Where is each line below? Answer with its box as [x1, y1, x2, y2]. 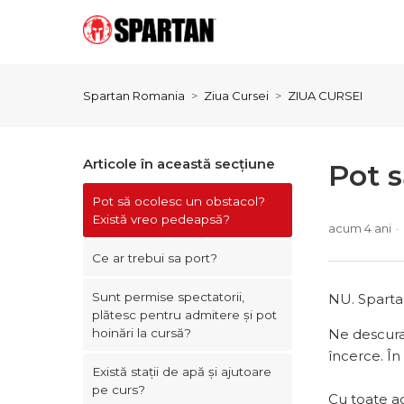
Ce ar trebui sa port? [92, 251, 217, 265]
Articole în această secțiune [83, 155, 275, 172]
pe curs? [92, 382, 145, 397]
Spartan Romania [83, 88, 185, 103]
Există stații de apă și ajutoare [92, 364, 271, 379]
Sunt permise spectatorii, [92, 289, 244, 304]
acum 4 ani [328, 220, 391, 235]
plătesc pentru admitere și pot [92, 308, 277, 322]
